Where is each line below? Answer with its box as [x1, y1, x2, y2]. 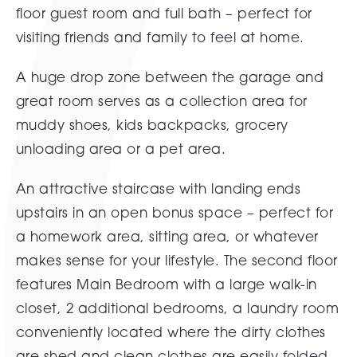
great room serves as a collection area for [15, 92, 308, 109]
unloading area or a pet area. [15, 140, 226, 157]
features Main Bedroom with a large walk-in [15, 276, 317, 292]
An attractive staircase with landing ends [15, 180, 301, 197]
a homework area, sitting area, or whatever [15, 228, 319, 245]
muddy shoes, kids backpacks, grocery [15, 116, 288, 133]
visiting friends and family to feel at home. [15, 29, 304, 45]
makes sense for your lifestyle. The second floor [15, 252, 338, 269]
